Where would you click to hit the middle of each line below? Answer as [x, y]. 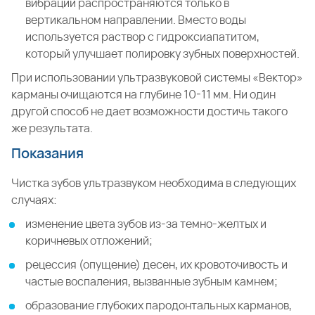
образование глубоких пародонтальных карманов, [159, 305]
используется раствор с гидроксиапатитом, [142, 37]
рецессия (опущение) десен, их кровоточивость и [156, 264]
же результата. [52, 128]
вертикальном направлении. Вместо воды [136, 20]
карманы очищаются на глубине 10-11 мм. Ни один [143, 94]
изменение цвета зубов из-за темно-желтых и [146, 224]
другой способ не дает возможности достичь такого [149, 111]
